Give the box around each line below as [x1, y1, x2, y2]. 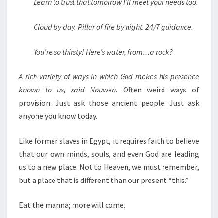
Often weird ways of [118, 85, 199, 94]
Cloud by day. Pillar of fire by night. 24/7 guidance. [34, 22, 193, 32]
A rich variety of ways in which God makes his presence [19, 72, 199, 81]
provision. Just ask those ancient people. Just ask [19, 98, 199, 108]
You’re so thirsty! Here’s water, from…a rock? [34, 47, 173, 56]
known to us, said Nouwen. [19, 85, 118, 94]
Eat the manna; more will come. [19, 200, 125, 210]
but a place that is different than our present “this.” [19, 175, 189, 185]
